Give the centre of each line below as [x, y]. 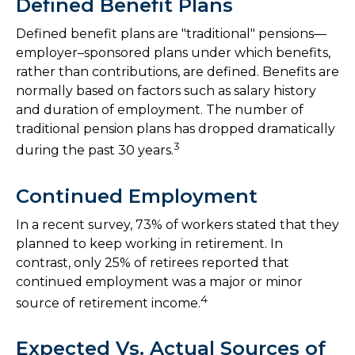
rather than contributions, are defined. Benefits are [177, 72]
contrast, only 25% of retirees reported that [153, 262]
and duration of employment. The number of [160, 110]
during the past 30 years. [95, 151]
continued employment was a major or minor [159, 281]
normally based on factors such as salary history [166, 91]
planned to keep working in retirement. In [149, 243]
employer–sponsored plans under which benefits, [173, 53]
